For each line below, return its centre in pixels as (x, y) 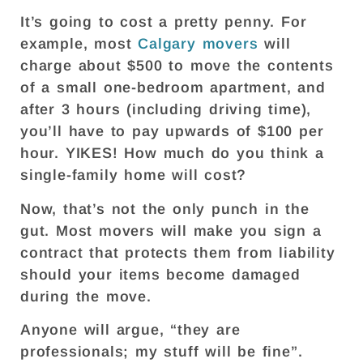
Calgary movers (198, 44)
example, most (79, 44)
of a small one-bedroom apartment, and (173, 88)
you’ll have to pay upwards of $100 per (172, 132)
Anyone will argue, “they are (130, 330)
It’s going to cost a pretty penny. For (164, 22)
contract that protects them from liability (178, 252)
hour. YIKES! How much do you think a (172, 154)
